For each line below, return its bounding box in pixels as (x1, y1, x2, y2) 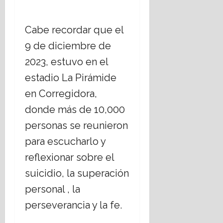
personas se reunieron (25, 119, 128, 132)
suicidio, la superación (25, 167, 129, 180)
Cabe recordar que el (25, 24, 123, 36)
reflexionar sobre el (25, 151, 114, 164)
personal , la (25, 183, 80, 196)
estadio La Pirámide (25, 72, 116, 84)
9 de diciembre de (25, 40, 111, 52)
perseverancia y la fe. (25, 199, 122, 212)
